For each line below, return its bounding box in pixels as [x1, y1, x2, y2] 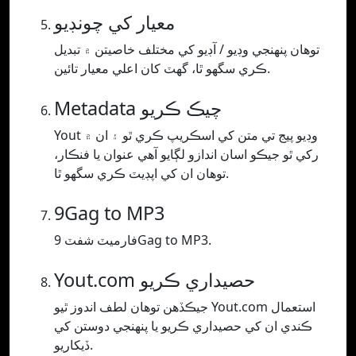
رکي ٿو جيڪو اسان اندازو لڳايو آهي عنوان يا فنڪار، [54, 145, 319, 164]
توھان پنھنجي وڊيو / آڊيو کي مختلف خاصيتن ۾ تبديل [54, 41, 319, 59]
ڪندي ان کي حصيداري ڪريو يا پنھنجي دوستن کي [54, 317, 312, 335]
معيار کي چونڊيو [54, 10, 175, 36]
